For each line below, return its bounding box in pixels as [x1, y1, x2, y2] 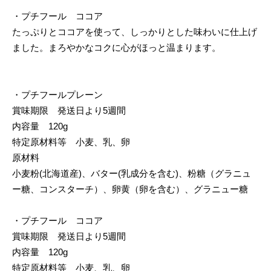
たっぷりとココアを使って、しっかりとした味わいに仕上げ [12, 26, 257, 37]
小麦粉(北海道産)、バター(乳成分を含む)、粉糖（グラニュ [12, 168, 251, 178]
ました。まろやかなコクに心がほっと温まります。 [12, 42, 221, 53]
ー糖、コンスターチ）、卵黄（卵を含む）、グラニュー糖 [12, 183, 248, 194]
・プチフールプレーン [12, 89, 103, 100]
